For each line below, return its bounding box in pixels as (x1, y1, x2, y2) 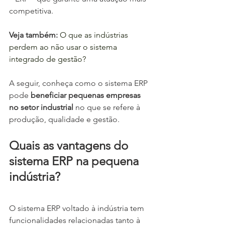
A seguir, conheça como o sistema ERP (9, 78, 150, 88)
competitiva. (9, 6, 53, 16)
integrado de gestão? (9, 54, 86, 64)
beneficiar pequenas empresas (31, 90, 143, 100)
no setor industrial (9, 102, 73, 113)
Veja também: (9, 30, 58, 40)
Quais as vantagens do (9, 138, 131, 153)
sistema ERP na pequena (9, 154, 142, 169)
